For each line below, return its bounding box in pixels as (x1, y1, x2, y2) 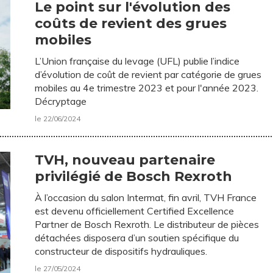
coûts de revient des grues (35, 15, 227, 32)
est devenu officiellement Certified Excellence (35, 204, 235, 217)
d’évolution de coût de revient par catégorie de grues (35, 68, 262, 80)
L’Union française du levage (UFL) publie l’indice (35, 54, 240, 67)
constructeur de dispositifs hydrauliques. (35, 244, 208, 257)
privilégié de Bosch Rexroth (35, 168, 233, 185)
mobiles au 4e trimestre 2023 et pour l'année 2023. (35, 81, 259, 94)
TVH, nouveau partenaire (35, 151, 216, 168)
